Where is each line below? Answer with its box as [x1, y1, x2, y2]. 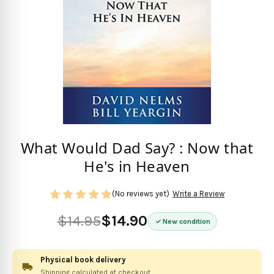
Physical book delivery [40, 254, 126, 264]
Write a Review [172, 189, 224, 199]
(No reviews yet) [112, 189, 169, 199]
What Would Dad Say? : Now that [20, 138, 254, 158]
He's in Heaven [84, 156, 190, 177]
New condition [162, 217, 210, 226]
